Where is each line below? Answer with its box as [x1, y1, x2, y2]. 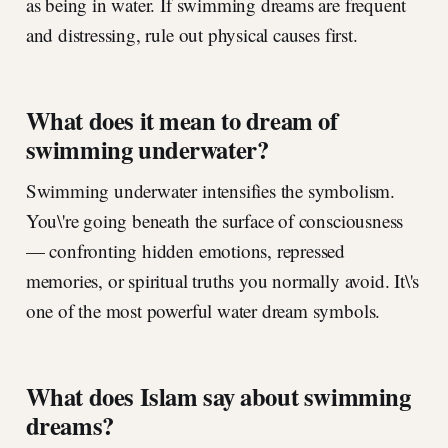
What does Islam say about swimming [25, 378, 411, 415]
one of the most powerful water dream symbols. [25, 298, 381, 324]
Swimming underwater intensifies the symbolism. [25, 178, 395, 204]
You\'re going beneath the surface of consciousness [25, 208, 404, 234]
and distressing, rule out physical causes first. [25, 22, 358, 48]
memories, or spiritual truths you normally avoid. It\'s [25, 268, 420, 294]
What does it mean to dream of [25, 102, 338, 139]
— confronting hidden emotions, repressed [25, 238, 346, 264]
